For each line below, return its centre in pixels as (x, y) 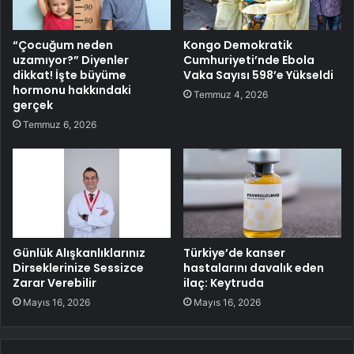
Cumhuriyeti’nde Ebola (249, 60)
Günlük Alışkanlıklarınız (79, 253)
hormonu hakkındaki (72, 90)
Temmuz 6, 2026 (60, 125)
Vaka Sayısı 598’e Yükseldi (258, 75)
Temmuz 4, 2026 (231, 95)
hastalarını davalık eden (254, 268)
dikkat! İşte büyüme (70, 75)
